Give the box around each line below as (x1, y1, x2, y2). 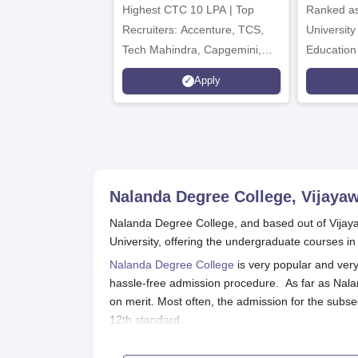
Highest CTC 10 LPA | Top (122, 2, 254, 16)
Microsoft (122, 62, 169, 76)
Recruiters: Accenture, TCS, (122, 22, 264, 36)
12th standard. (109, 312, 186, 326)
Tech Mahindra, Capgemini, (122, 42, 261, 56)
